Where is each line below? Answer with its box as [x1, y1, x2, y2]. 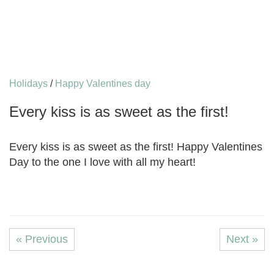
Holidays [9, 78, 48, 89]
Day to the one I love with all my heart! [9, 156, 196, 168]
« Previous [16, 233, 68, 245]
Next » [226, 233, 258, 245]
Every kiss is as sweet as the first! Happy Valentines [9, 141, 262, 153]
